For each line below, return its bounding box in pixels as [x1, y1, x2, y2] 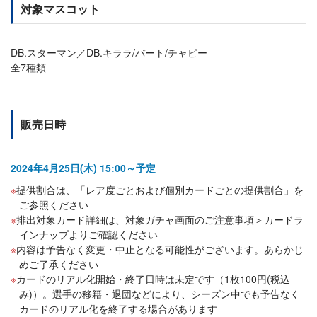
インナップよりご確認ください [19, 227, 158, 241]
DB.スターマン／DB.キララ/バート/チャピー [11, 45, 207, 59]
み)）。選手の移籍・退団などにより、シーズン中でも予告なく [19, 287, 300, 301]
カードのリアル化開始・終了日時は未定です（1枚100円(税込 [16, 272, 290, 286]
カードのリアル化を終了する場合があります [19, 301, 217, 316]
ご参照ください [19, 197, 88, 212]
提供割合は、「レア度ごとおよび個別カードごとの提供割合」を [16, 183, 304, 197]
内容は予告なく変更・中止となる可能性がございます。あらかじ [16, 242, 304, 256]
